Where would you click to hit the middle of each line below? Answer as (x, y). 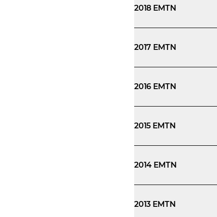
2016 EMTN (155, 86)
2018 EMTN (155, 8)
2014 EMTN (155, 165)
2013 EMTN (155, 204)
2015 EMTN (155, 126)
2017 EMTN (155, 47)
